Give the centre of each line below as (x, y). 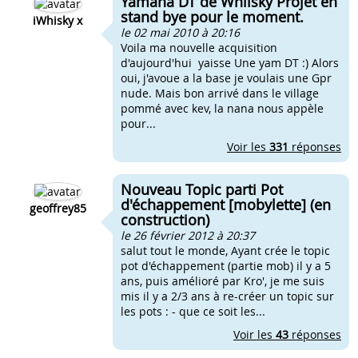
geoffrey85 (58, 208)
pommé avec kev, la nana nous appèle (222, 108)
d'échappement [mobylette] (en (226, 205)
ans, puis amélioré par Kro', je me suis (223, 281)
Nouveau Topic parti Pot (202, 189)
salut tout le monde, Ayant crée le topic (225, 251)
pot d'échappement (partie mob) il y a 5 (226, 266)
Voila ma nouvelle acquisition (199, 48)
